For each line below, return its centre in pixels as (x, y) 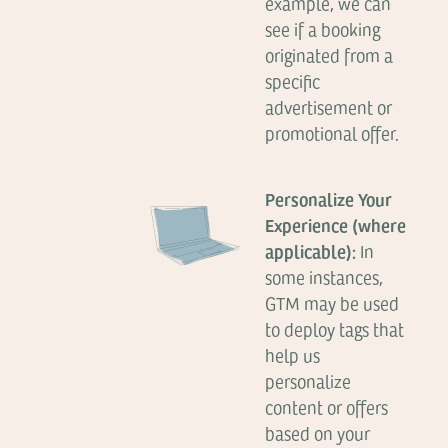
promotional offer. (332, 133)
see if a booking (323, 29)
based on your (318, 433)
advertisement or (329, 107)
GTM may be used (332, 303)
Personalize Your (329, 198)
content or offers (327, 407)
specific (293, 81)
